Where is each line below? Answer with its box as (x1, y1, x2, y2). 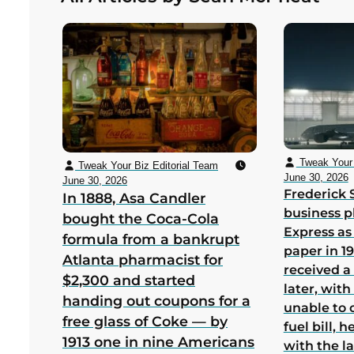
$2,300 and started (62, 271, 195, 288)
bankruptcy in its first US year (51, 6, 243, 22)
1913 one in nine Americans (62, 333, 254, 350)
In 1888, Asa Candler (62, 189, 205, 206)
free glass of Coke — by (62, 312, 228, 330)
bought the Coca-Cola (62, 209, 219, 227)
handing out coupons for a (62, 292, 250, 309)
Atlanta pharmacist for (62, 250, 223, 268)
